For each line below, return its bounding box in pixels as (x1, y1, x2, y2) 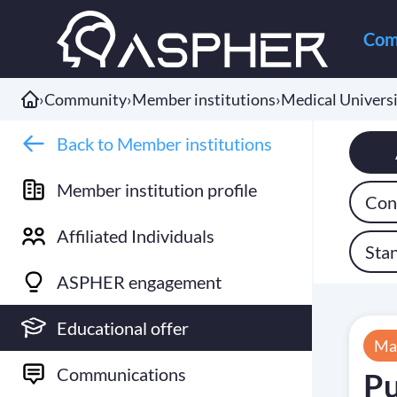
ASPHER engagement (57, 271, 222, 292)
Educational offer (57, 317, 189, 339)
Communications (57, 363, 186, 385)
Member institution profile (57, 179, 257, 200)
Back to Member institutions (57, 133, 272, 154)
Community (44, 90, 127, 109)
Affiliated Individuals (57, 225, 214, 246)
